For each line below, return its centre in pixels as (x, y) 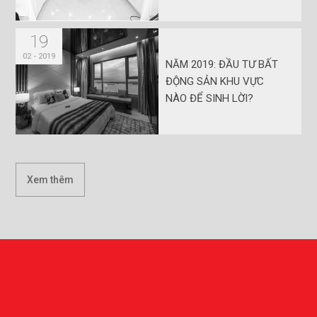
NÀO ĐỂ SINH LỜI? (209, 99)
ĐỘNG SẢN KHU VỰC (215, 82)
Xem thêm (51, 180)
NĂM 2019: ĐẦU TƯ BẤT (222, 65)
